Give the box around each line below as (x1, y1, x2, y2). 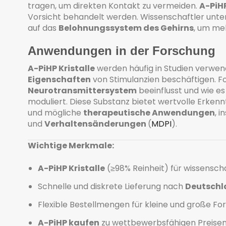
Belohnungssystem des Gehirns (59, 22, 194, 34)
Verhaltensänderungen (44, 118, 148, 130)
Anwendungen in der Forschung (28, 44, 215, 58)
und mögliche (28, 107, 83, 119)
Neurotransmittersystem (28, 85, 137, 97)
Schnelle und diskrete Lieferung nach (38, 181, 185, 193)
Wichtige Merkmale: (28, 140, 114, 152)
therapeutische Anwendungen (83, 107, 215, 119)
